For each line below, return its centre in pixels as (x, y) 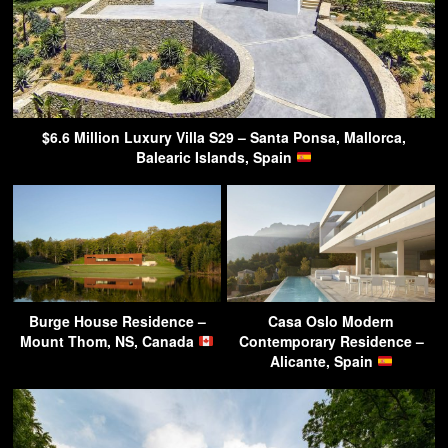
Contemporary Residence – (331, 340)
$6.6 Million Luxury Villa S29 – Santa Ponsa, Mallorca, (224, 136)
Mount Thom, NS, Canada (109, 340)
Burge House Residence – (117, 320)
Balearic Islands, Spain (216, 156)
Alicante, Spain (323, 360)
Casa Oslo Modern (331, 320)
